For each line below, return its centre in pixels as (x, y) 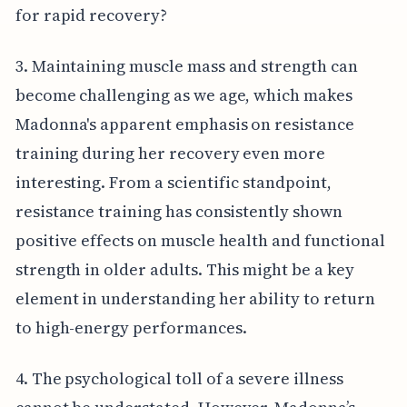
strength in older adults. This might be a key (184, 269)
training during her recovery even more (170, 153)
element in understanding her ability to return (195, 298)
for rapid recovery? (91, 15)
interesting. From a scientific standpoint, (173, 182)
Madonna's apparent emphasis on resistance (184, 124)
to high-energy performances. (131, 327)
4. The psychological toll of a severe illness (179, 378)
